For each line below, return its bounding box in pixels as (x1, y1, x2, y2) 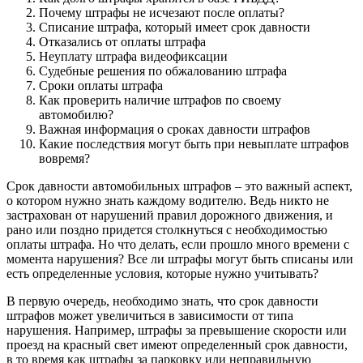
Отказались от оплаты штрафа (39, 34, 206, 49)
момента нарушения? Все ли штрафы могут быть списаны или (6, 251, 353, 266)
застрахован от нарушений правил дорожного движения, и (6, 207, 333, 222)
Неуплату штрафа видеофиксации (39, 49, 228, 63)
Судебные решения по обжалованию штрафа (39, 63, 287, 78)
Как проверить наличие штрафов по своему (39, 92, 281, 107)
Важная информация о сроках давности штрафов (39, 122, 310, 136)
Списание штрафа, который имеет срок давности (39, 19, 310, 34)
